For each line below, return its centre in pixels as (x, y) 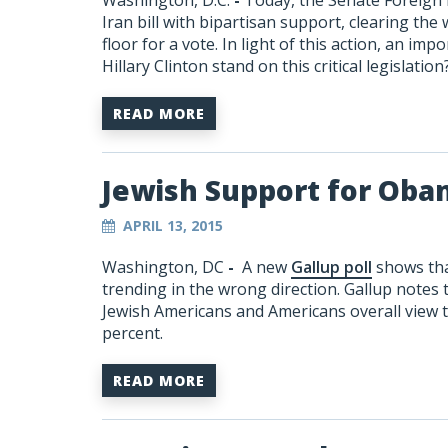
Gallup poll (331, 267)
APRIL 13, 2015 (173, 225)
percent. (132, 333)
